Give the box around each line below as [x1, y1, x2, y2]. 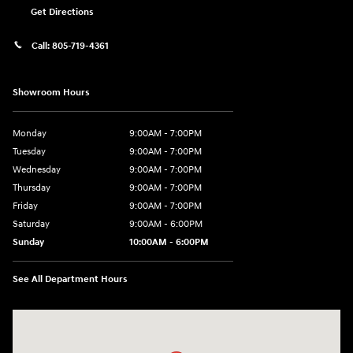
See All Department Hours [13, 273, 128, 285]
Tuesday [13, 145, 46, 158]
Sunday [13, 236, 44, 248]
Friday [13, 199, 38, 212]
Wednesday [13, 163, 61, 176]
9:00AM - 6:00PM [129, 217, 203, 230]
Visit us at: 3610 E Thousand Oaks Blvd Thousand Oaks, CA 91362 [13, 310, 319, 325]
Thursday [13, 181, 50, 194]
